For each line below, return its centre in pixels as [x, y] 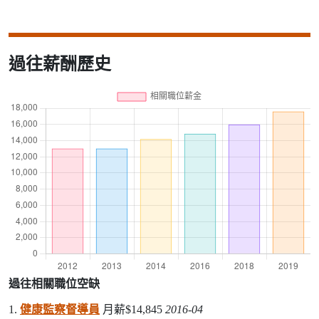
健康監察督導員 [60, 310]
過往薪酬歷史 [60, 64]
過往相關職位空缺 [54, 284]
